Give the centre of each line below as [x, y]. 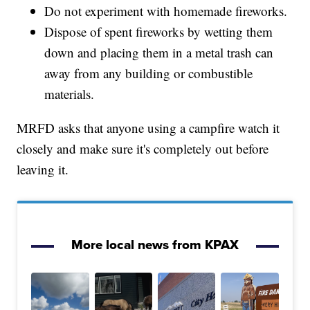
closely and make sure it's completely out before [143, 148]
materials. [72, 93]
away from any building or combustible [149, 73]
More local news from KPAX [155, 244]
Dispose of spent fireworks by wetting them [159, 31]
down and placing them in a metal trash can [159, 52]
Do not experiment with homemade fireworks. [168, 10]
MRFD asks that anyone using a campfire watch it [148, 127]
